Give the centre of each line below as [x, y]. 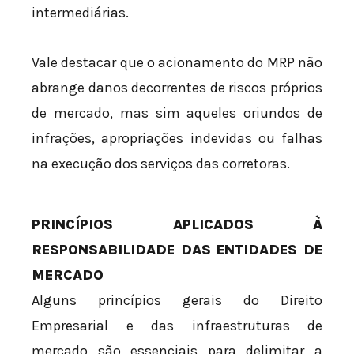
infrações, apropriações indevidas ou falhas [177, 139]
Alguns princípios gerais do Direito [177, 301]
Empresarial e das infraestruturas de [177, 326]
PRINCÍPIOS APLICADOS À [177, 225]
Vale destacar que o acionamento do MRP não [177, 63]
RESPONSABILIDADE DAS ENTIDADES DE [177, 250]
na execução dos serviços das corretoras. [161, 164]
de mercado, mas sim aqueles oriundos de [177, 113]
